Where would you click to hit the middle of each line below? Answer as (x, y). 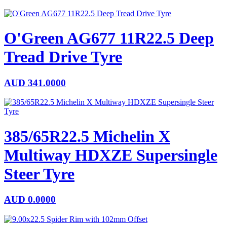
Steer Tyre (39, 174)
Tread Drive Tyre (63, 57)
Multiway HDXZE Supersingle (111, 155)
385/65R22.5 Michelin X (87, 136)
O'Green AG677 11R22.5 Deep (109, 38)
